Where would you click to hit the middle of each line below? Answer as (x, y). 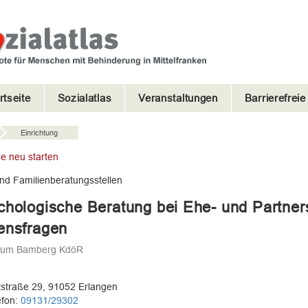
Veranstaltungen (178, 98)
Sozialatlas (85, 98)
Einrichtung (39, 133)
